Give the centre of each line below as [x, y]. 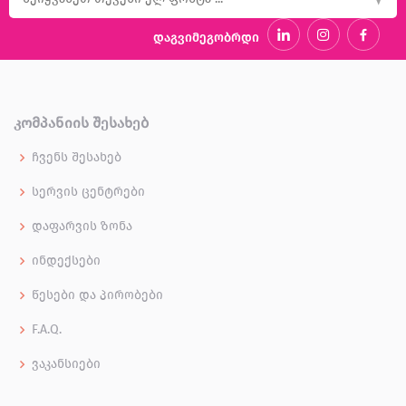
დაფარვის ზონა [82, 226]
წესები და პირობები [97, 295]
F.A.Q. [47, 329]
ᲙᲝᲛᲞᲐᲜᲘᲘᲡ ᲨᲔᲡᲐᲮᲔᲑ [81, 123]
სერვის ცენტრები [88, 192]
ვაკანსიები [66, 364]
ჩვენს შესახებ [77, 157]
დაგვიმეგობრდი [206, 38]
